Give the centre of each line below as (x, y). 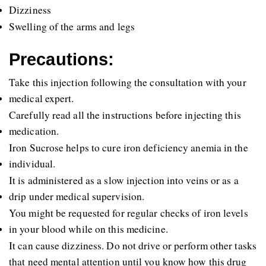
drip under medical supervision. (77, 196)
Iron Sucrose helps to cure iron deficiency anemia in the (129, 147)
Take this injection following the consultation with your (128, 82)
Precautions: (62, 59)
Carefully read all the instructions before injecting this (125, 115)
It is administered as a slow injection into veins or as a (124, 180)
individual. (32, 163)
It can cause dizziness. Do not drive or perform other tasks (133, 245)
